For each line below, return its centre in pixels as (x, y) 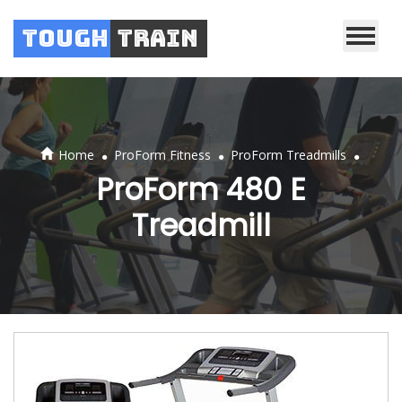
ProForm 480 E (201, 190)
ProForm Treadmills (288, 155)
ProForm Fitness (162, 155)
